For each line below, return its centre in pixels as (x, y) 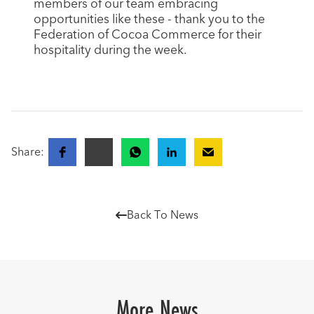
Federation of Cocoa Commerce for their (148, 35)
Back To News (163, 216)
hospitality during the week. (110, 50)
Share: (28, 152)
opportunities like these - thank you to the (149, 19)
